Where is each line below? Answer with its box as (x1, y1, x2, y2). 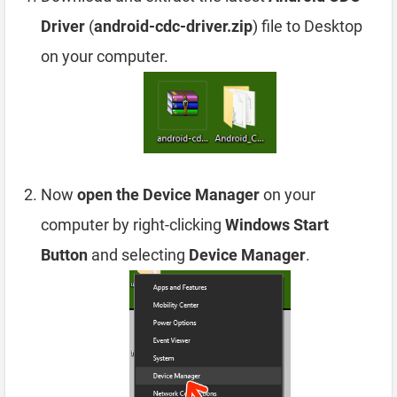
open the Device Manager (77, 185, 260, 205)
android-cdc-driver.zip (94, 17, 253, 35)
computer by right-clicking (41, 215, 225, 235)
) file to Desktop (253, 17, 362, 35)
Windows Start (225, 215, 329, 235)
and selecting (88, 245, 189, 265)
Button (41, 245, 88, 265)
